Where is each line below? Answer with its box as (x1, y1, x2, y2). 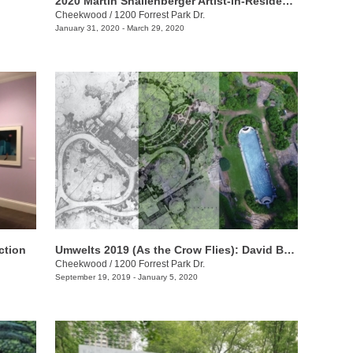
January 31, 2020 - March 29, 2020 (54, 23, 184, 32)
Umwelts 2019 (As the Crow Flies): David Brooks (283, 243, 295, 257)
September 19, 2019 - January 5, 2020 (54, 273, 198, 282)
